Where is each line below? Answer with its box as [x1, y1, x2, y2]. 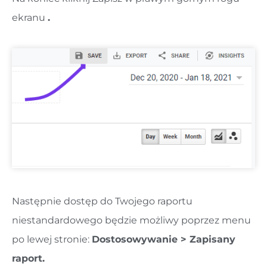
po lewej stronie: [12, 233, 92, 245]
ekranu [12, 12, 48, 24]
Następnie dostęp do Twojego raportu [12, 195, 193, 207]
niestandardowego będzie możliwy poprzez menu [12, 214, 251, 226]
